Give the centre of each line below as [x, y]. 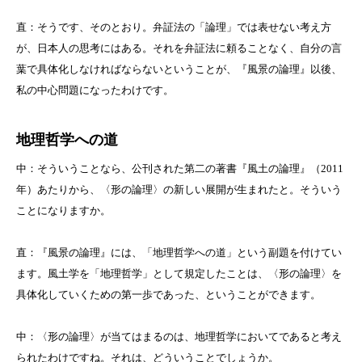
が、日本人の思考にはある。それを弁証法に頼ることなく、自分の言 [179, 48]
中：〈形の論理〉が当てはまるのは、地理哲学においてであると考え [179, 337]
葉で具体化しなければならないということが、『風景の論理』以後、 [179, 69]
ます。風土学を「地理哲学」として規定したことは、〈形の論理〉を [179, 274]
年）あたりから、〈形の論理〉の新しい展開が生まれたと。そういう [179, 190]
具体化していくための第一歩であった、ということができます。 [168, 295]
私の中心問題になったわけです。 [95, 90]
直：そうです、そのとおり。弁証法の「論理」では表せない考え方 [174, 27]
